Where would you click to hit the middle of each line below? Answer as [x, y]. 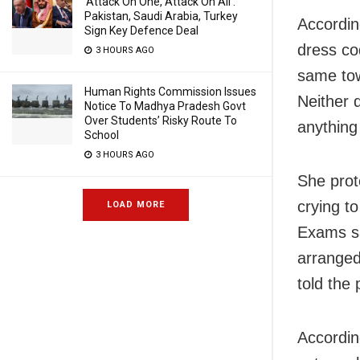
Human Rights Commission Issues [170, 92]
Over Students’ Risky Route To [161, 121]
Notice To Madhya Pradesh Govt [165, 106]
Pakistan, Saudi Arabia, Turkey [161, 16]
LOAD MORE [136, 205]
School [102, 135]
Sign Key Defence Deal [141, 31]
